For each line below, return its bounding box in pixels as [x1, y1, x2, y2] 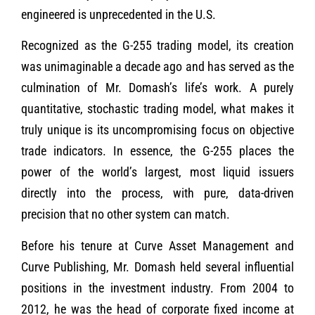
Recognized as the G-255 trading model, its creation [21, 38, 294, 53]
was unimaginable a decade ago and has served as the [21, 59, 294, 75]
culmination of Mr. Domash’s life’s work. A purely [21, 80, 294, 96]
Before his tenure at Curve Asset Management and [21, 238, 294, 253]
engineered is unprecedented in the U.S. [21, 6, 216, 22]
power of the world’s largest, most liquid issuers [21, 165, 294, 180]
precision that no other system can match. [21, 207, 230, 222]
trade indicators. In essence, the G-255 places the [21, 143, 294, 159]
